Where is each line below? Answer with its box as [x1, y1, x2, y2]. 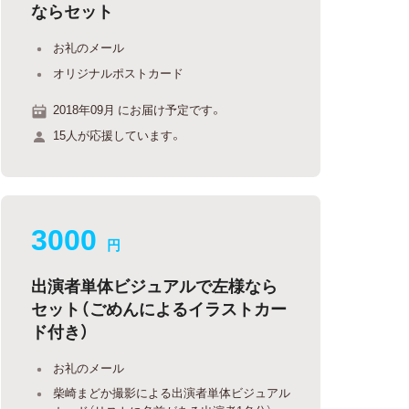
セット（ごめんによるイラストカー [31, 295, 288, 320]
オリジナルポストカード [53, 63, 184, 81]
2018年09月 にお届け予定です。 [53, 100, 223, 118]
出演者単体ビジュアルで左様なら [31, 272, 278, 298]
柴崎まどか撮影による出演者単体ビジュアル [53, 383, 291, 401]
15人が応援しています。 [53, 125, 183, 143]
